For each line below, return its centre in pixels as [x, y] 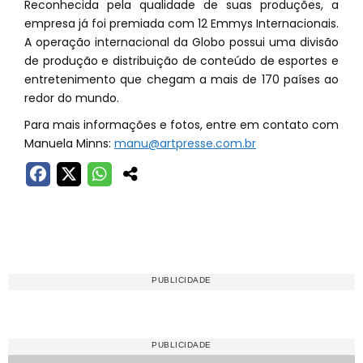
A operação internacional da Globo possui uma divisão [181, 42]
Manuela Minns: [69, 143]
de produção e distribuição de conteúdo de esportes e [181, 61]
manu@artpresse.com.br [185, 143]
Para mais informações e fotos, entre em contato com [181, 125]
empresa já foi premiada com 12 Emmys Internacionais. [181, 23]
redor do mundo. [72, 98]
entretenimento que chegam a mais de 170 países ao [181, 79]
